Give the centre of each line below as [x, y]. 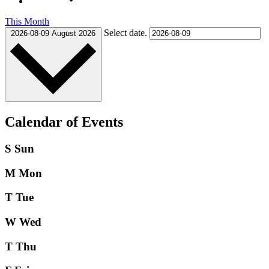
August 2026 [74, 33]
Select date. [127, 32]
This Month [27, 21]
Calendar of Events [64, 122]
